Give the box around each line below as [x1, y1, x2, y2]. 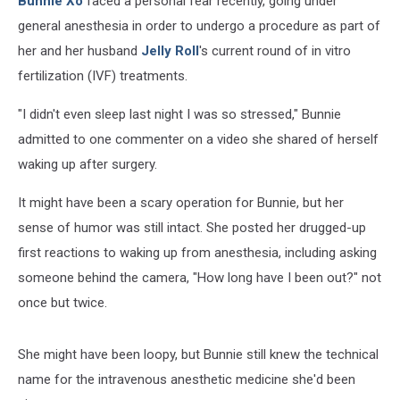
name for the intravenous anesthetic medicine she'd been [18, 371, 355, 387]
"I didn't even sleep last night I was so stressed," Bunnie [18, 106, 341, 122]
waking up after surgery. [18, 156, 157, 172]
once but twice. [18, 295, 107, 311]
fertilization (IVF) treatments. [18, 68, 187, 84]
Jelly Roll [141, 43, 199, 59]
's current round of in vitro [199, 43, 351, 59]
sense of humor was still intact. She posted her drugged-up [18, 220, 366, 236]
